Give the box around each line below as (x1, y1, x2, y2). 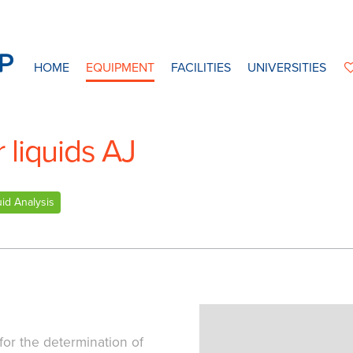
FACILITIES (170, 59, 231, 76)
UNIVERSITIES (247, 59, 326, 76)
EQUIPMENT (85, 59, 154, 76)
